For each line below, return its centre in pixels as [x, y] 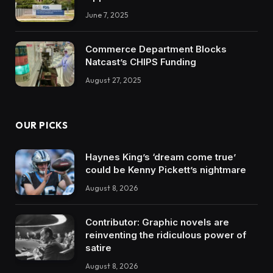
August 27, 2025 [113, 80]
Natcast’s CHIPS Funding [141, 62]
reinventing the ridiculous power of [166, 235]
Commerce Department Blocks [156, 49]
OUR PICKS [42, 126]
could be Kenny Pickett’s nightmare [166, 170]
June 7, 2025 [107, 15]
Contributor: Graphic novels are [157, 222]
